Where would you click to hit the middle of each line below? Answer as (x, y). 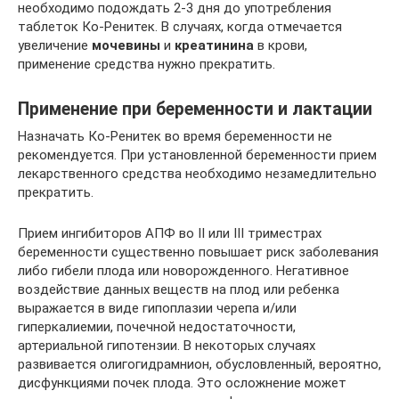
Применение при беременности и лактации (195, 110)
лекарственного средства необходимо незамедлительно (197, 174)
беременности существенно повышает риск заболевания (198, 252)
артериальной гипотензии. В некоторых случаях (167, 346)
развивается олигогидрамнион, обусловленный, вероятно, (199, 364)
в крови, (281, 45)
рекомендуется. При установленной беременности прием (197, 155)
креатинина (214, 45)
